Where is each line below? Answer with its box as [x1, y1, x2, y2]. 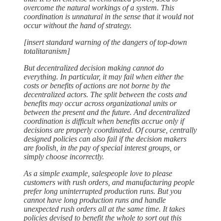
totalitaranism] [24, 47, 70, 56]
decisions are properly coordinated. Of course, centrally [24, 126, 197, 135]
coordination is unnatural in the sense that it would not [24, 12, 193, 21]
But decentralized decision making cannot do [24, 64, 164, 73]
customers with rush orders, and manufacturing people [24, 178, 194, 187]
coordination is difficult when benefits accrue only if [24, 117, 184, 126]
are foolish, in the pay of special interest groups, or [24, 144, 181, 152]
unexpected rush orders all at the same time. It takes [24, 205, 185, 214]
